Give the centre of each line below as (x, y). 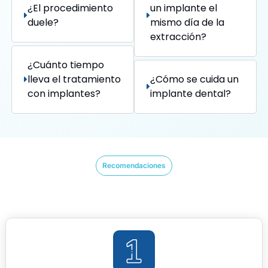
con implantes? (64, 93)
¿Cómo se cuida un (194, 79)
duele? (43, 22)
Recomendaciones (134, 166)
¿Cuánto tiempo (66, 65)
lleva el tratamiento (74, 79)
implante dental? (190, 93)
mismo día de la (187, 22)
